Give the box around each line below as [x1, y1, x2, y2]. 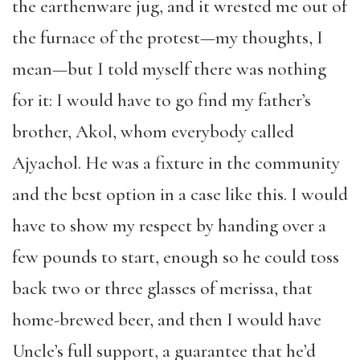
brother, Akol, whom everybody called [12, 121, 294, 143]
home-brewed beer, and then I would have [12, 309, 321, 331]
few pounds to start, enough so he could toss [12, 246, 339, 268]
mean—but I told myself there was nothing [12, 58, 326, 80]
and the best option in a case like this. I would [12, 183, 348, 206]
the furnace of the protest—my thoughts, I [12, 27, 323, 49]
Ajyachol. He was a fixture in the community [12, 152, 340, 174]
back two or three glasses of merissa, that [12, 277, 313, 300]
